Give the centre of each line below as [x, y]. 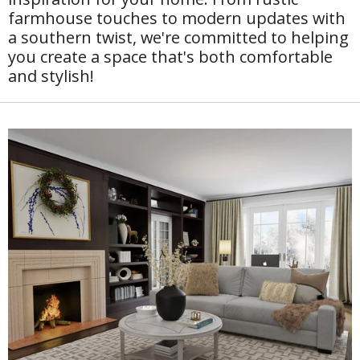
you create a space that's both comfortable [170, 57]
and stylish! [51, 76]
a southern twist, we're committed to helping [178, 38]
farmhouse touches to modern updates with [177, 18]
